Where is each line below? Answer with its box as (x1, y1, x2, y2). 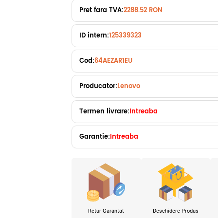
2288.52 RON (124, 5, 163, 16)
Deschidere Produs (152, 208, 199, 214)
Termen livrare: (79, 107, 129, 117)
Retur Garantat (88, 208, 125, 214)
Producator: (79, 81, 117, 91)
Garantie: (79, 132, 110, 142)
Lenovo (117, 81, 140, 91)
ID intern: (79, 31, 109, 41)
